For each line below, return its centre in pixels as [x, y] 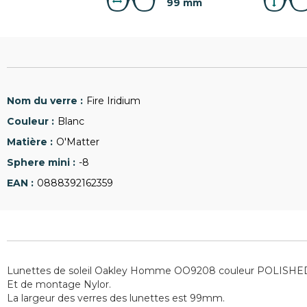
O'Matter [78, 142]
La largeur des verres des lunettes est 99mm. [116, 298]
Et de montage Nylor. [59, 284]
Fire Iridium [113, 101]
